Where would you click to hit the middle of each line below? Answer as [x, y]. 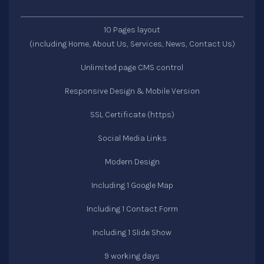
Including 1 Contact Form [132, 209]
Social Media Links [132, 138]
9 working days [132, 256]
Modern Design [132, 162]
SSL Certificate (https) [132, 115]
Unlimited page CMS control [132, 67]
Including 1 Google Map [132, 185]
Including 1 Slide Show [132, 232]
